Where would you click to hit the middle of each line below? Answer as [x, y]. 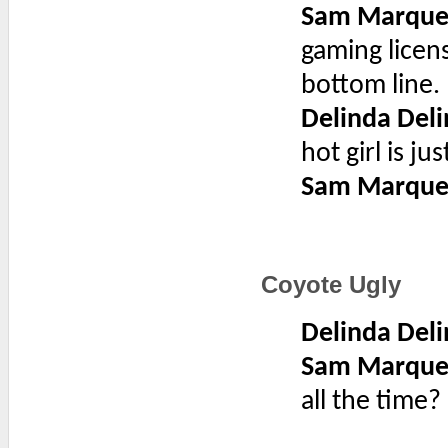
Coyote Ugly [331, 284]
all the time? [371, 402]
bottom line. [370, 86]
